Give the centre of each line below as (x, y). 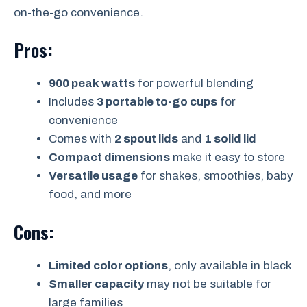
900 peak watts (92, 83)
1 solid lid (230, 139)
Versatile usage (93, 176)
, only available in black (230, 265)
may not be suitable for (208, 284)
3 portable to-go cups (157, 102)
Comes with (82, 139)
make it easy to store (228, 157)
